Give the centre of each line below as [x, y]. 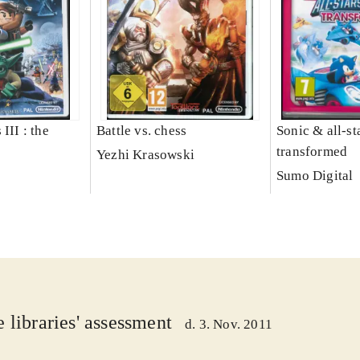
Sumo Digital [315, 176]
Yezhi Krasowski [145, 155]
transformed [312, 152]
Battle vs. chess [141, 131]
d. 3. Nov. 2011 [229, 325]
